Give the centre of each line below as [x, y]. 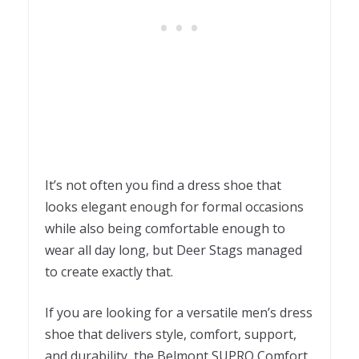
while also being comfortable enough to [165, 228]
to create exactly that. [109, 271]
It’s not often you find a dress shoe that [163, 185]
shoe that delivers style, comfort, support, [171, 334]
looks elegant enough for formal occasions [174, 206]
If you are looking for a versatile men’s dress [179, 312]
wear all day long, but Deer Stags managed [173, 250]
